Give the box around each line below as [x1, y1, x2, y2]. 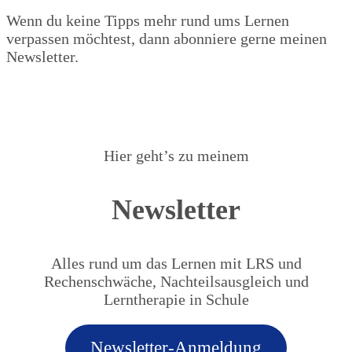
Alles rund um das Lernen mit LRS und [50, 254, 302, 272]
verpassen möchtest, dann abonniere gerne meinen [6, 29, 327, 47]
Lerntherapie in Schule [103, 290, 249, 308]
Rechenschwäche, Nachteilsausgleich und [43, 272, 309, 290]
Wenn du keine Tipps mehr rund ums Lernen [6, 11, 289, 29]
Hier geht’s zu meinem [103, 146, 249, 164]
